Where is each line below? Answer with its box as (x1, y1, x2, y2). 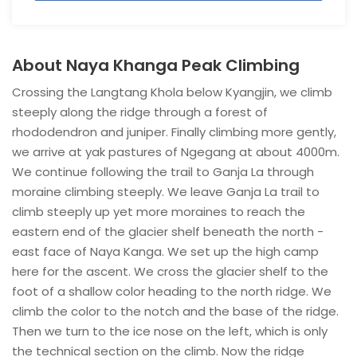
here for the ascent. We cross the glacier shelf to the (12, 263, 328, 280)
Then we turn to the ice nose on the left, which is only (12, 323, 328, 339)
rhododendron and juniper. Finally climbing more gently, (12, 124, 336, 140)
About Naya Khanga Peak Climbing (12, 54, 300, 76)
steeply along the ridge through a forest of (12, 104, 268, 120)
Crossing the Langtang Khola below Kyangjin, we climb (12, 84, 332, 100)
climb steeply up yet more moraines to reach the (12, 203, 305, 220)
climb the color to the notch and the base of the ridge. (12, 303, 339, 320)
